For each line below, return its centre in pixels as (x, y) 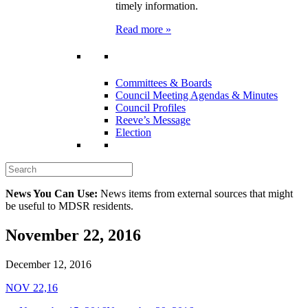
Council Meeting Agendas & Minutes (197, 96)
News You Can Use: (52, 194)
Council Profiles (151, 108)
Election (133, 133)
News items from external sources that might (195, 194)
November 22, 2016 (73, 235)
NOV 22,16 (32, 287)
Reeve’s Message (153, 120)
